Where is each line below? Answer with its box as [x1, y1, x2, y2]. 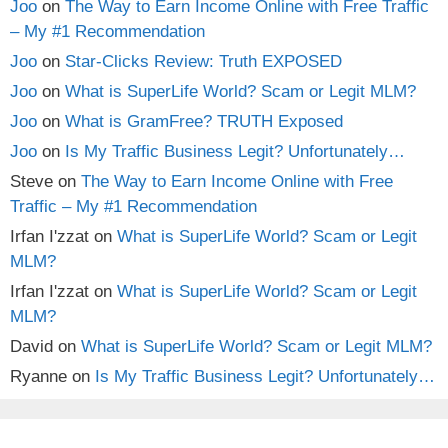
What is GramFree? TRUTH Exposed [65, 111, 343, 131]
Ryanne [10, 366, 67, 386]
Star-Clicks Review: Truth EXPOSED [65, 51, 342, 71]
